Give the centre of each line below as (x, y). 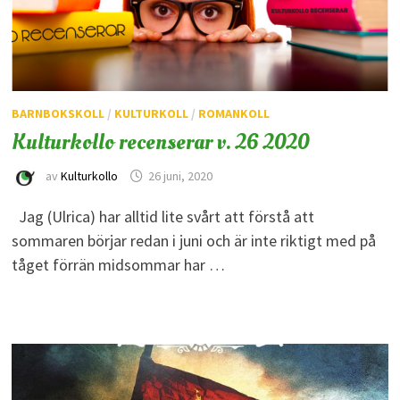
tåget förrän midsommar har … (118, 264)
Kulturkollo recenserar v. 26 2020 (160, 142)
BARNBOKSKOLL (58, 113)
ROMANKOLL (233, 113)
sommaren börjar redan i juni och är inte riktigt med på (193, 240)
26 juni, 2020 (180, 176)
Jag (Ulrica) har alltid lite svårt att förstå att (162, 216)
